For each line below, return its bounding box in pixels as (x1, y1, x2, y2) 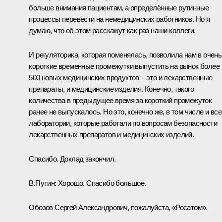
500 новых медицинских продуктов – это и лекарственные (29, 73, 213, 82)
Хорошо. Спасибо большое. (58, 178, 146, 187)
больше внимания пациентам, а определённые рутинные (29, 3, 209, 12)
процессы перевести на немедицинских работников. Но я (29, 14, 210, 23)
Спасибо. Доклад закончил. (29, 154, 116, 163)
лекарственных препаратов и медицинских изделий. (29, 130, 194, 139)
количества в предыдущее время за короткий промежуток (29, 96, 212, 105)
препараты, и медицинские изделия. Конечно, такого (29, 84, 194, 93)
